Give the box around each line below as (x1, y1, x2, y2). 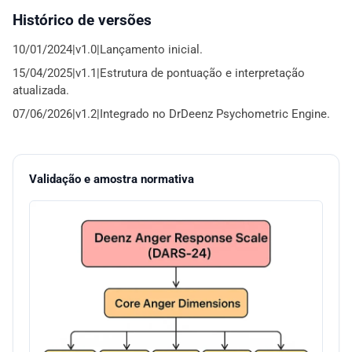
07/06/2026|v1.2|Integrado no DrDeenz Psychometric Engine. (13, 106, 330, 121)
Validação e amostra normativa (29, 171, 194, 186)
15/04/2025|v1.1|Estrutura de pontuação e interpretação (13, 65, 305, 80)
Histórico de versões (13, 10, 152, 29)
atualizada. (13, 82, 69, 97)
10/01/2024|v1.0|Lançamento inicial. (13, 42, 203, 57)
